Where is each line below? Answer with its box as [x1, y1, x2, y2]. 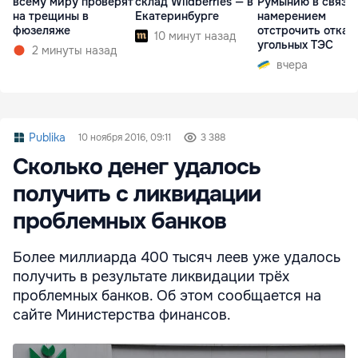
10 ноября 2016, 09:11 [78, 130, 171, 144]
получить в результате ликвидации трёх [13, 267, 289, 285]
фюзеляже [13, 22, 70, 38]
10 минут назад [154, 28, 236, 43]
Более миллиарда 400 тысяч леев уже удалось [13, 248, 340, 266]
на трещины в [13, 8, 89, 23]
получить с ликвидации [13, 179, 261, 209]
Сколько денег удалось [13, 152, 261, 181]
